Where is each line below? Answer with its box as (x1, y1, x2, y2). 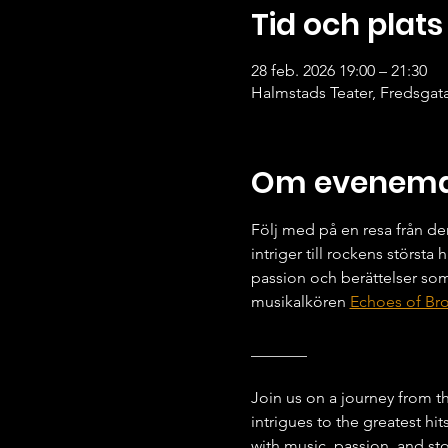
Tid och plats (250, 4, 443, 46)
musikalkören (250, 292, 350, 311)
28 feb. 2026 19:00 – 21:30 (250, 61, 427, 80)
